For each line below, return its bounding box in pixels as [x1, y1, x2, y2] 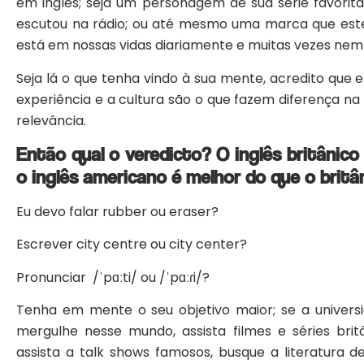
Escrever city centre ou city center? [16, 235, 247, 254]
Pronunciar [16, 267, 89, 287]
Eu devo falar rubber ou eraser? [16, 202, 219, 222]
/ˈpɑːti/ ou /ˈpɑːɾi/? [89, 267, 210, 287]
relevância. [16, 110, 86, 130]
